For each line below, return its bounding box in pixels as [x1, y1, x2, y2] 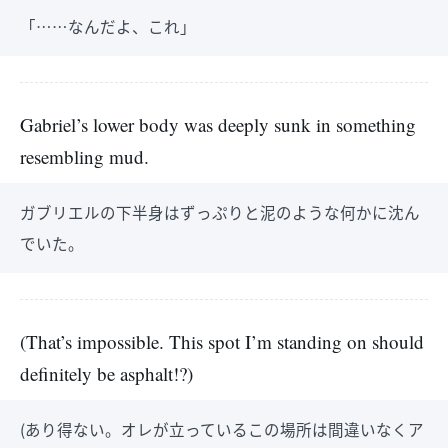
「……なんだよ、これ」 [20, 15, 196, 37]
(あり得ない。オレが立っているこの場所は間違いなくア [20, 418, 424, 440]
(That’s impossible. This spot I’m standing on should [20, 329, 424, 354]
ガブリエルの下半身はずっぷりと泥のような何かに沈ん [20, 201, 420, 223]
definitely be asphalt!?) [20, 361, 193, 386]
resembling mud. [20, 144, 149, 169]
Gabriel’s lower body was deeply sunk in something [20, 112, 416, 137]
